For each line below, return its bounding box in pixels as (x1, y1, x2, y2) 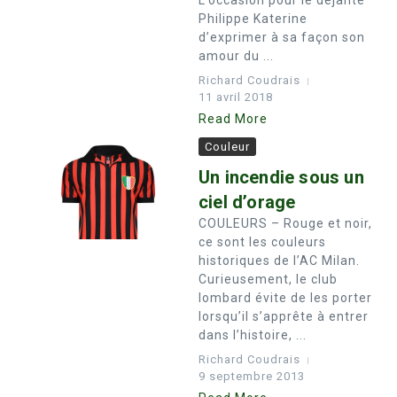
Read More (198, 112, 268, 126)
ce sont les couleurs (198, 235, 326, 249)
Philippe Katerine (198, 12, 307, 26)
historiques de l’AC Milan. (198, 253, 360, 268)
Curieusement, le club (198, 272, 338, 286)
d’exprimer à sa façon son (198, 30, 365, 44)
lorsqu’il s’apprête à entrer (198, 309, 369, 323)
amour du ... (198, 49, 274, 63)
